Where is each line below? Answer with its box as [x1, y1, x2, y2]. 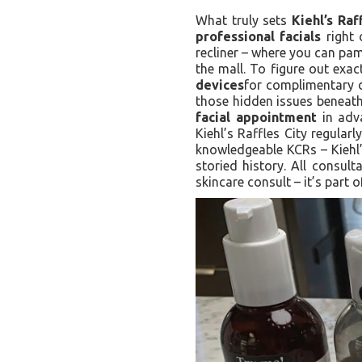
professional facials [196, 29, 322, 44]
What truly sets [196, 13, 293, 27]
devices [196, 78, 244, 92]
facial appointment [196, 110, 317, 124]
